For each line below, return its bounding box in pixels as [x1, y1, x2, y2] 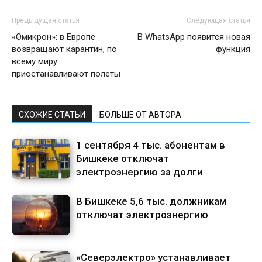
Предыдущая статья [12, 16, 80, 25]
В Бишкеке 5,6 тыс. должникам [76, 195, 226, 208]
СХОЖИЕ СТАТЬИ [19, 110, 85, 120]
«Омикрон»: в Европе [12, 32, 95, 43]
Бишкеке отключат [76, 153, 169, 165]
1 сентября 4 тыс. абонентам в [76, 139, 225, 151]
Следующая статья [187, 16, 250, 25]
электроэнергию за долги [76, 166, 203, 178]
